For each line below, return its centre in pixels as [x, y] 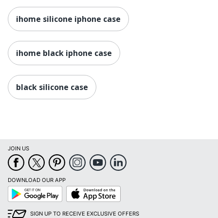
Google [17, 189]
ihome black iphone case [64, 53]
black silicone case [52, 87]
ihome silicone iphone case [68, 19]
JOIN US [18, 149]
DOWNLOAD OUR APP [37, 180]
